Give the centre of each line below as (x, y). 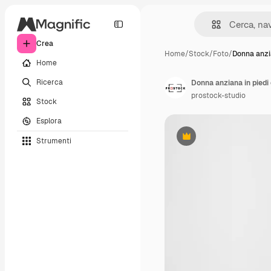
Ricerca (50, 82)
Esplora (49, 121)
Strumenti (54, 141)
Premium (201, 141)
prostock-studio (218, 96)
